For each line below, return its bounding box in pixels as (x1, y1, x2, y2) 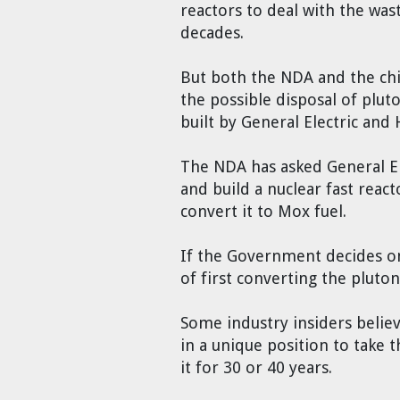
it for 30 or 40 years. (180, 358, 332, 378)
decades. (180, 23, 244, 43)
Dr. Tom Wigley (36, 4, 120, 18)
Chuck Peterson (36, 50, 122, 64)
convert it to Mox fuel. (180, 202, 346, 221)
